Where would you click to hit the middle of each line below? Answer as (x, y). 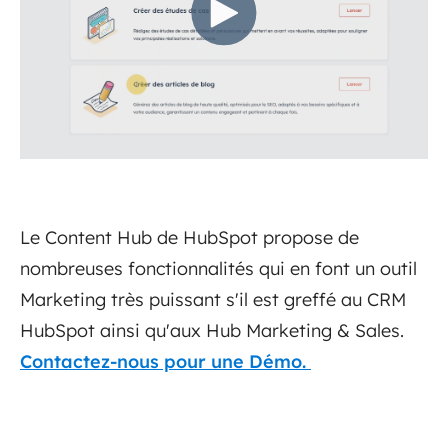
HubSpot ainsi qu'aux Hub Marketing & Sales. (212, 331)
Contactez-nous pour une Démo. (165, 362)
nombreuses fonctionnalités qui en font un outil (218, 269)
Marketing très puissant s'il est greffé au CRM (213, 300)
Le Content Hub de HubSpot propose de (189, 238)
